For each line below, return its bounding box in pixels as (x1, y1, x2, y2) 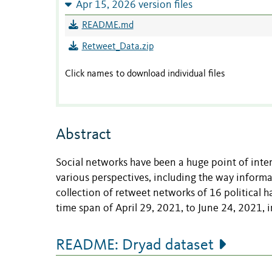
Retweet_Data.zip (81, 41, 154, 52)
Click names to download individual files (65, 69, 225, 79)
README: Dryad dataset (56, 237, 214, 254)
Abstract (56, 127, 111, 143)
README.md (81, 20, 134, 30)
